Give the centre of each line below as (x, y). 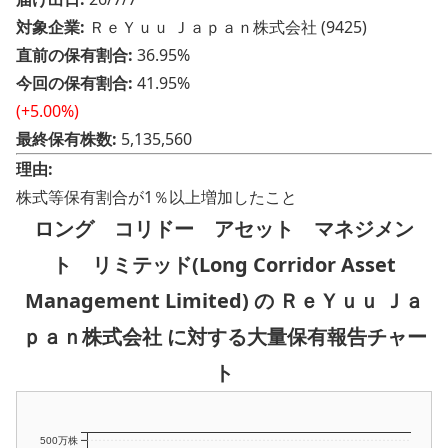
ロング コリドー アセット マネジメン (224, 229)
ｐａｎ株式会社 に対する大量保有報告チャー (224, 337)
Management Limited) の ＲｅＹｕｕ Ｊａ (224, 301)
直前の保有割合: (74, 55)
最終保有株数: (66, 139)
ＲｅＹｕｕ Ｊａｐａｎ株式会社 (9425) (226, 27)
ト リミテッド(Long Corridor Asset (224, 265)
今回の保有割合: (74, 83)
